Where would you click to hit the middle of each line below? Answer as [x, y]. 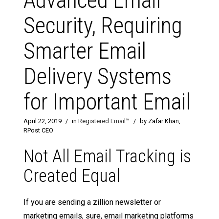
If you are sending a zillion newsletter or [92, 202]
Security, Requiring [103, 26]
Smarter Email [85, 51]
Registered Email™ [104, 121]
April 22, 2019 [43, 121]
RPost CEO [38, 131]
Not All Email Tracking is [107, 157]
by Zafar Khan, [160, 121]
